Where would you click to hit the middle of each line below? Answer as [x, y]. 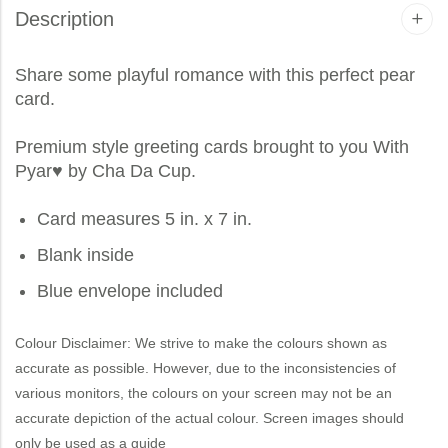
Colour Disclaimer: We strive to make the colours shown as [201, 342]
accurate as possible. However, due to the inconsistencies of [205, 367]
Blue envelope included [129, 290]
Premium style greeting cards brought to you [194, 146]
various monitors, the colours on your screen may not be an [203, 392]
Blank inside [85, 254]
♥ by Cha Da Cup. [124, 170]
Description [64, 18]
